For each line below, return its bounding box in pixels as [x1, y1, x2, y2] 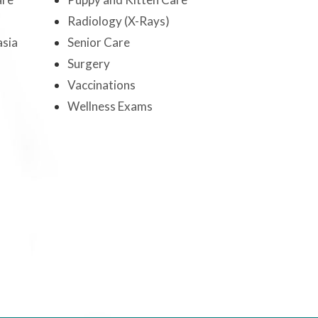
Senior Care [67, 35, 130, 50]
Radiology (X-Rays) [67, 13, 170, 29]
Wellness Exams [67, 99, 153, 114]
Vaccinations [67, 77, 136, 93]
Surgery [67, 56, 110, 72]
